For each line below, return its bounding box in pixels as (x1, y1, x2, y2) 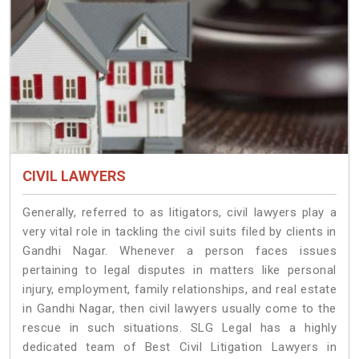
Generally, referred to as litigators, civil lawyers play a (22, 205, 337, 220)
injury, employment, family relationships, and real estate (22, 282, 337, 297)
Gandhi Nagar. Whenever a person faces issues (22, 244, 337, 259)
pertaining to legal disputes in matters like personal (22, 263, 337, 278)
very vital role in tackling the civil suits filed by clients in (22, 224, 337, 240)
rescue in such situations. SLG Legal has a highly (22, 321, 337, 336)
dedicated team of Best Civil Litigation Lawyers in (22, 340, 337, 355)
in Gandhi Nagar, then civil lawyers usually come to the (22, 301, 337, 317)
